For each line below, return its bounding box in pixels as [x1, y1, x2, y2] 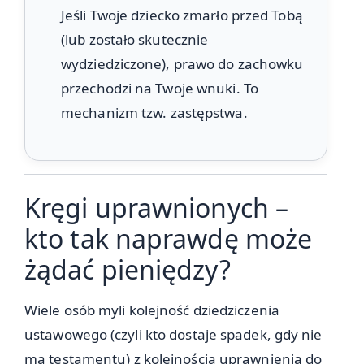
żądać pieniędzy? [24, 251, 231, 287]
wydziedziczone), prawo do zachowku [61, 54, 304, 74]
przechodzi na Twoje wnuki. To [61, 79, 258, 98]
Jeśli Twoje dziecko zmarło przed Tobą [61, 6, 303, 25]
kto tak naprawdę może [24, 220, 313, 256]
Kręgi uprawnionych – [24, 189, 289, 225]
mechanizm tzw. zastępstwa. [61, 103, 248, 123]
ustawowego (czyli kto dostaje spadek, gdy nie [24, 324, 323, 344]
